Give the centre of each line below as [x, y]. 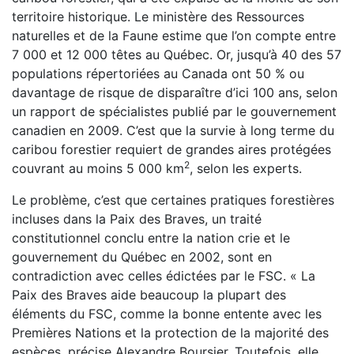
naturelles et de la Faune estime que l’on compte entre [174, 36]
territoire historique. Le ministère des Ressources [158, 17]
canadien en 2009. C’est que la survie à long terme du [173, 130]
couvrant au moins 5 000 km [98, 168]
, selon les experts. [248, 168]
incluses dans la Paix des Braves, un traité [137, 219]
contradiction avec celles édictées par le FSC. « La [164, 276]
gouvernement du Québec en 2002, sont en [142, 257]
